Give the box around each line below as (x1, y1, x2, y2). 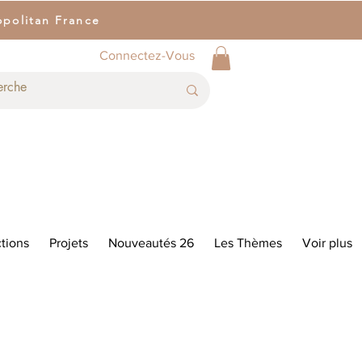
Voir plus (301, 236, 352, 250)
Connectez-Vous (99, 48, 195, 62)
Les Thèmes (213, 236, 282, 250)
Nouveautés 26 (107, 236, 194, 250)
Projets (48, 236, 88, 250)
